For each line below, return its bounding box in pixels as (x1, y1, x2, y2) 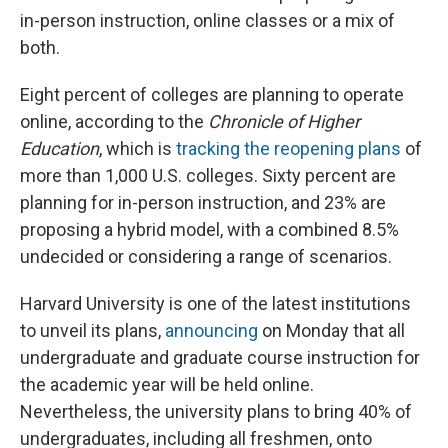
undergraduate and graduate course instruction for (20, 347, 420, 369)
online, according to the (20, 111, 208, 133)
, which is (99, 138, 176, 160)
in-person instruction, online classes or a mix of (20, 10, 395, 32)
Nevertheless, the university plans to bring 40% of (20, 401, 412, 423)
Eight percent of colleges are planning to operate (20, 84, 404, 106)
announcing (165, 320, 258, 342)
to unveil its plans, (20, 320, 165, 342)
